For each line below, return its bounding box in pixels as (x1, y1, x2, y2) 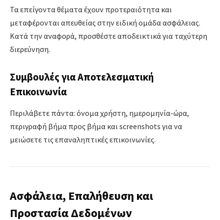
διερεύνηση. (10, 44, 50, 55)
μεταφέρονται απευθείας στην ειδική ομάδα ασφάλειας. (10, 18, 200, 28)
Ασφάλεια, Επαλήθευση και (10, 188, 153, 204)
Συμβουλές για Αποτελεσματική (10, 70, 154, 83)
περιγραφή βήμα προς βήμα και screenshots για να (10, 121, 182, 132)
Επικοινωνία (10, 85, 67, 98)
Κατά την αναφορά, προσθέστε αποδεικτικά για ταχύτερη (10, 31, 207, 41)
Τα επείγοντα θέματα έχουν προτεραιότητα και (10, 4, 172, 15)
